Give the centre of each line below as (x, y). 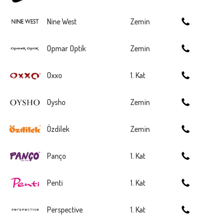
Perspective (65, 210)
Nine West (62, 21)
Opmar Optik (66, 48)
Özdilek (58, 129)
